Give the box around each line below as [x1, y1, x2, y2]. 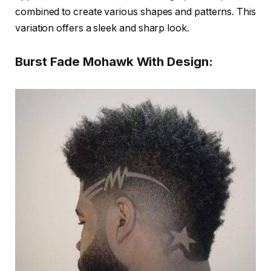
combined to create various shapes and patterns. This [15, 5, 256, 18]
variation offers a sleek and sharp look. [15, 22, 189, 34]
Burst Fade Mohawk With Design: [15, 54, 213, 70]
